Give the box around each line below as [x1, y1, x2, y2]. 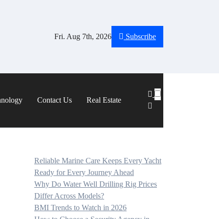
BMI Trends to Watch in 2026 [34, 203, 127, 212]
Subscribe [126, 32, 156, 41]
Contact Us [37, 96, 72, 104]
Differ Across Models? [34, 192, 104, 200]
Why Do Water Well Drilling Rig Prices [34, 180, 157, 188]
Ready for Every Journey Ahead [34, 168, 134, 176]
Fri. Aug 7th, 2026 [54, 32, 111, 41]
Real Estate [87, 96, 121, 104]
